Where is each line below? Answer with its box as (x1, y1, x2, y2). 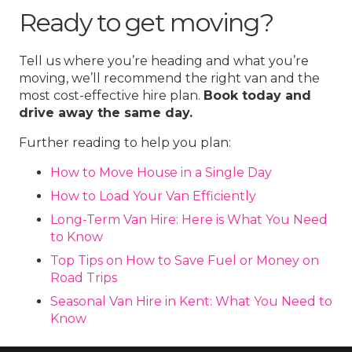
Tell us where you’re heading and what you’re (19, 53, 309, 69)
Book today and (203, 88, 311, 104)
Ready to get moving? (19, 6, 273, 38)
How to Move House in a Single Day (50, 165, 272, 181)
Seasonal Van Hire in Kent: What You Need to (50, 294, 332, 310)
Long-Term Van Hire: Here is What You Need (50, 212, 328, 228)
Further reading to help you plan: (19, 135, 231, 151)
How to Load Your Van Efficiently (50, 189, 256, 204)
